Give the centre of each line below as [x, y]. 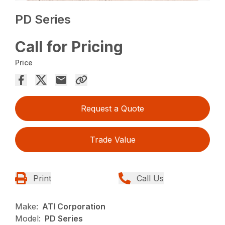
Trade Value [113, 139]
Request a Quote [113, 108]
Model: [28, 218]
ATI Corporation [74, 206]
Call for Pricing [69, 46]
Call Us [150, 178]
